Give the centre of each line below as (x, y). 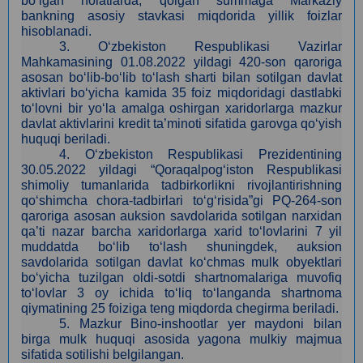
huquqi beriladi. (66, 139)
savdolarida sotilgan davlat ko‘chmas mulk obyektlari (181, 262)
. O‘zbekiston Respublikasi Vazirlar (204, 46)
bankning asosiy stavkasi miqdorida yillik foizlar (181, 15)
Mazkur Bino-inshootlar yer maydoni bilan (210, 323)
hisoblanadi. (56, 31)
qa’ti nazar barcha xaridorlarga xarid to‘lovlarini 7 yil (181, 231)
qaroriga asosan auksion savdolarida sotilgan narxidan (181, 216)
